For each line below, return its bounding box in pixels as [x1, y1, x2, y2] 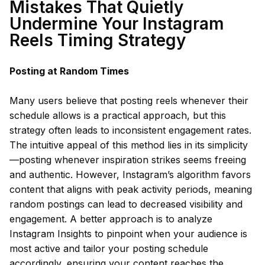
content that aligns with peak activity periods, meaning [9, 183, 252, 195]
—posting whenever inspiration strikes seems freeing [9, 154, 246, 166]
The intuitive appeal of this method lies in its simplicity [9, 139, 248, 151]
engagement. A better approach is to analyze [9, 213, 212, 225]
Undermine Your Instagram [9, 14, 224, 34]
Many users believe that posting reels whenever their [9, 95, 248, 106]
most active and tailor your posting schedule [9, 243, 208, 254]
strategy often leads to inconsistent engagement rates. [9, 124, 251, 136]
